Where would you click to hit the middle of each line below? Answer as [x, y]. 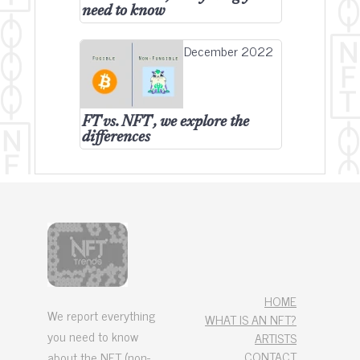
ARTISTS [276, 337]
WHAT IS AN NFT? [251, 319]
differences [116, 138]
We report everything [101, 315]
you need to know [93, 336]
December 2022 [229, 51]
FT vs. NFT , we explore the [166, 123]
